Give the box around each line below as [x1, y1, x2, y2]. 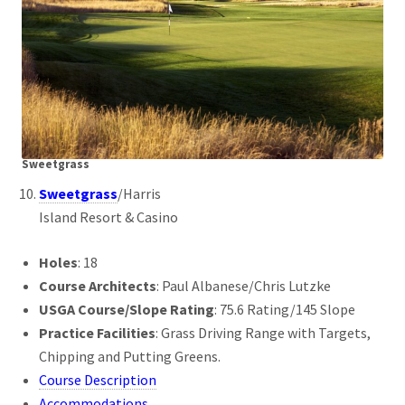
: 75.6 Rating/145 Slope [214, 300, 356, 319]
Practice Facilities [39, 324, 156, 343]
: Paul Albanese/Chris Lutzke [156, 277, 332, 296]
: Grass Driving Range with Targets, [155, 324, 372, 343]
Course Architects [39, 277, 157, 296]
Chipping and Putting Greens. [39, 347, 221, 366]
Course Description [39, 371, 157, 390]
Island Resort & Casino [39, 208, 179, 227]
